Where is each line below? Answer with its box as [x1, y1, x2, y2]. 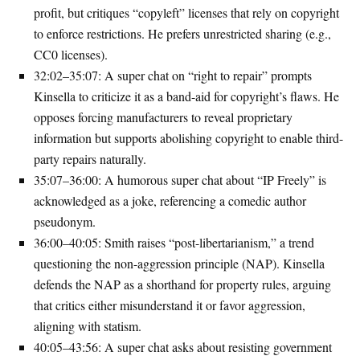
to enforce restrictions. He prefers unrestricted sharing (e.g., [34, 25, 331, 42]
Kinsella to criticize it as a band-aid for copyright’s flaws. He [34, 88, 339, 104]
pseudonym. [34, 213, 96, 230]
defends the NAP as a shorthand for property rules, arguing [34, 276, 331, 292]
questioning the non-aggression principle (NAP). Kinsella [34, 255, 325, 272]
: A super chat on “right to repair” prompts [98, 67, 312, 84]
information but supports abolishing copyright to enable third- [34, 129, 343, 146]
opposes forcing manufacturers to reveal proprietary [34, 108, 292, 125]
